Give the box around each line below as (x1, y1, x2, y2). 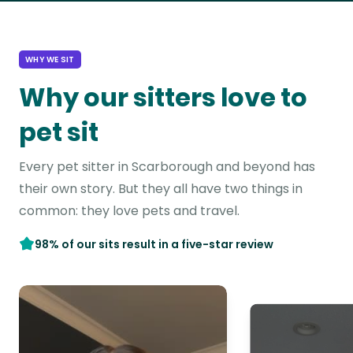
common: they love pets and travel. (19, 202, 240, 220)
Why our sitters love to (19, 80, 307, 115)
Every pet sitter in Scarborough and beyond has (19, 158, 315, 176)
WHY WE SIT (25, 54, 75, 65)
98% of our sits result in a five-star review (35, 236, 273, 252)
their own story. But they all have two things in (19, 180, 303, 198)
